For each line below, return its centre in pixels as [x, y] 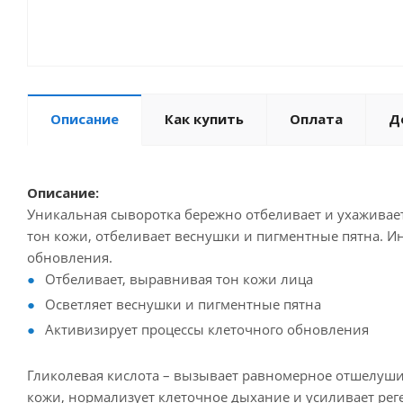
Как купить [204, 119]
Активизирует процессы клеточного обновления [207, 330]
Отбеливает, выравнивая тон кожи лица [179, 279]
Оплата [316, 119]
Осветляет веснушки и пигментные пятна [183, 304]
